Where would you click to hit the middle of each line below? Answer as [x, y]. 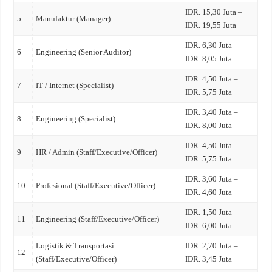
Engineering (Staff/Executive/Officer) [98, 219]
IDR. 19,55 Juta [211, 25]
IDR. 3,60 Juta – [212, 178]
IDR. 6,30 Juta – [212, 45]
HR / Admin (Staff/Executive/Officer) [97, 152]
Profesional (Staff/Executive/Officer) [96, 185]
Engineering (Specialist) [76, 118]
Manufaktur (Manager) [73, 18]
